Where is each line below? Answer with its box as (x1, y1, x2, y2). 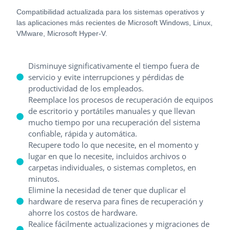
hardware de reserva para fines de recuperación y (28, 196, 203, 207)
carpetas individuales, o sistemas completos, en (28, 162, 196, 173)
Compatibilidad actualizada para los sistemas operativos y (16, 8, 205, 16)
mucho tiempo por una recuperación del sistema (28, 117, 200, 128)
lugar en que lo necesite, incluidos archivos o (28, 151, 186, 162)
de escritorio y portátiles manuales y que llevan (28, 106, 195, 117)
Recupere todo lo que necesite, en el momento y (28, 140, 199, 150)
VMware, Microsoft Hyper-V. (16, 29, 108, 38)
